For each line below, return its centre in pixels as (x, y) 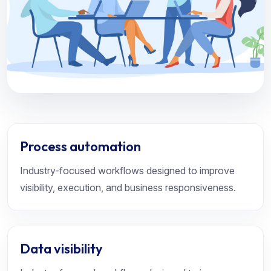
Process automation (80, 146)
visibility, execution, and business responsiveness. (128, 188)
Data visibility (61, 249)
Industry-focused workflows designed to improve (127, 171)
